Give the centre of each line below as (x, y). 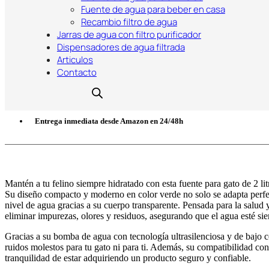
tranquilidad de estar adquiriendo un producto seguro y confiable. (128, 258)
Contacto (77, 72)
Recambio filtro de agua (129, 22)
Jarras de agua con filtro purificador (129, 35)
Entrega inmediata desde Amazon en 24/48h (109, 121)
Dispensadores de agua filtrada (121, 47)
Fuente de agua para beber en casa (153, 9)
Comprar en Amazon (71, 92)
